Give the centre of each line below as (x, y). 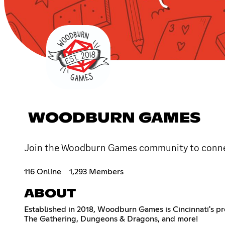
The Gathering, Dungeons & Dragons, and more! (111, 219)
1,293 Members (96, 172)
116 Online (43, 172)
